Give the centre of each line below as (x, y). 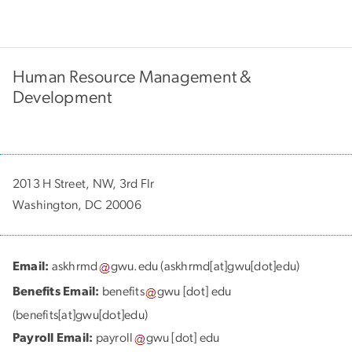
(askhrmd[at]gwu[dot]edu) (229, 266)
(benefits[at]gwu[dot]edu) (81, 315)
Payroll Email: (54, 337)
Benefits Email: (57, 291)
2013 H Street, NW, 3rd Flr (84, 183)
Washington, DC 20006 (77, 205)
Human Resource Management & (132, 77)
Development (62, 97)
